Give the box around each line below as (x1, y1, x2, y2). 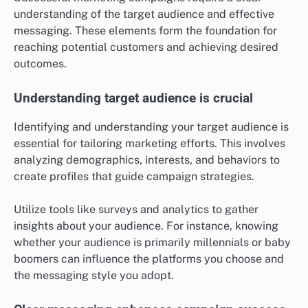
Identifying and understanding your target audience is (14, 256, 289, 269)
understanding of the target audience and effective (14, 143, 274, 157)
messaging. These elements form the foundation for (14, 159, 277, 173)
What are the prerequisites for (14, 67, 235, 87)
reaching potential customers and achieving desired (14, 176, 278, 190)
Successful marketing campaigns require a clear (14, 126, 262, 140)
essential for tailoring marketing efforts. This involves (14, 272, 285, 286)
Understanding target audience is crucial (14, 226, 253, 242)
